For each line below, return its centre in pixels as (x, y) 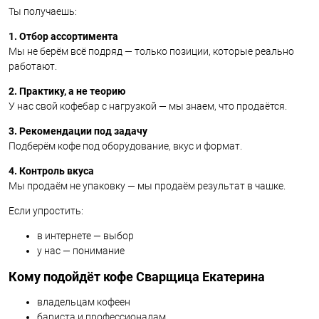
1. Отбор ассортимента (63, 37)
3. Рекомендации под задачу (78, 131)
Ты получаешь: (43, 12)
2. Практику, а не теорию (67, 91)
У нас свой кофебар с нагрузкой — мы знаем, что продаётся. (148, 106)
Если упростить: (46, 211)
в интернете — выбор (85, 236)
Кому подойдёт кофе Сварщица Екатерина (137, 277)
